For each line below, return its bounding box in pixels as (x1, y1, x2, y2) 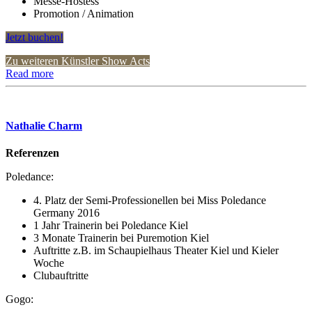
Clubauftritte (33, 270, 88, 282)
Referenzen (6, 147, 59, 159)
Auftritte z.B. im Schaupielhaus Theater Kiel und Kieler (33, 244, 279, 257)
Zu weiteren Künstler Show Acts (6, 54, 150, 67)
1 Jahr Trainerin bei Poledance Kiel (33, 219, 188, 232)
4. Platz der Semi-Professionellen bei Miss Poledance (33, 194, 266, 207)
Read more (6, 67, 54, 79)
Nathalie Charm (6, 119, 82, 132)
